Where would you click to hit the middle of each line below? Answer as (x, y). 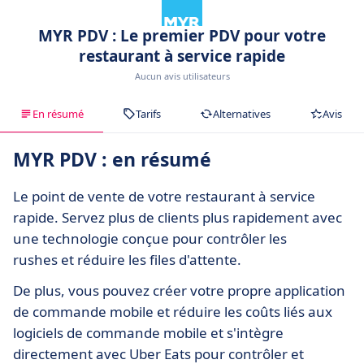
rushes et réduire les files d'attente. (127, 259)
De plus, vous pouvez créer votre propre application (179, 290)
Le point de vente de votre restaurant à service (164, 196)
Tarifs (148, 113)
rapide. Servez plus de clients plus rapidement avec (178, 217)
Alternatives (242, 113)
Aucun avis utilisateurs (182, 76)
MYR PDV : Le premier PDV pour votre (182, 35)
